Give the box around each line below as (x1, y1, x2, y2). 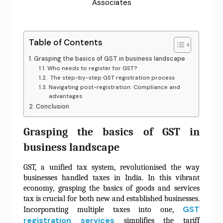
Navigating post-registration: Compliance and (48, 84, 180, 92)
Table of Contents (29, 37, 103, 48)
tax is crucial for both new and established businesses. (23, 194, 200, 204)
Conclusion (35, 102, 69, 111)
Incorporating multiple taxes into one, (23, 205, 183, 215)
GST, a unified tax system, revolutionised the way (23, 163, 200, 172)
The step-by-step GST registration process (48, 74, 176, 82)
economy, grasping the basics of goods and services (23, 184, 200, 193)
